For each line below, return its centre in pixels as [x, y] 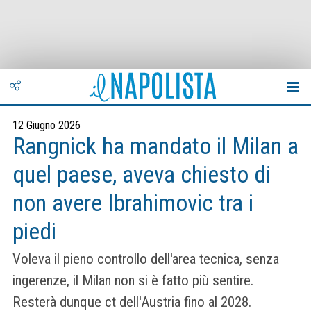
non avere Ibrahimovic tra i [133, 203]
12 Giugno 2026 [47, 125]
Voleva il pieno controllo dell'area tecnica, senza [146, 259]
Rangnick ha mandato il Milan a [155, 146]
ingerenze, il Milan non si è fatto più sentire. [133, 281]
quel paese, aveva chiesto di [142, 175]
